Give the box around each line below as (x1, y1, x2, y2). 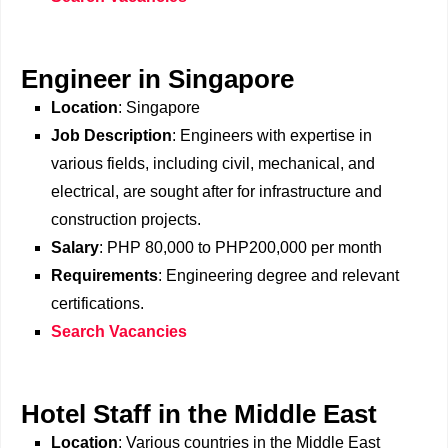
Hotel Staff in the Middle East (21, 400, 377, 428)
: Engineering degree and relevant (158, 267, 399, 284)
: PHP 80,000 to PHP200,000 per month (99, 239, 382, 256)
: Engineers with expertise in (172, 127, 372, 144)
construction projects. (51, 211, 201, 228)
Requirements (51, 267, 158, 284)
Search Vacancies (51, 323, 187, 340)
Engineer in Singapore (21, 65, 294, 93)
